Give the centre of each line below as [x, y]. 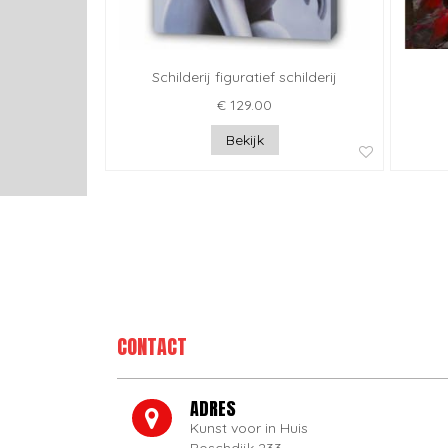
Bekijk [244, 140]
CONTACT [152, 347]
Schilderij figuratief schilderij [244, 77]
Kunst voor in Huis [249, 428]
